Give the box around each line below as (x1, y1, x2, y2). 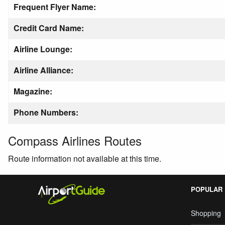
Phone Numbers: (14, 106, 78, 118)
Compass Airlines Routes (8, 132, 142, 149)
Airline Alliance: (14, 64, 73, 76)
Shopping (191, 208, 221, 218)
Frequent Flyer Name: (14, 1, 96, 13)
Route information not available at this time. (8, 153, 161, 164)
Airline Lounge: (14, 43, 72, 55)
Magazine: (14, 85, 52, 97)
